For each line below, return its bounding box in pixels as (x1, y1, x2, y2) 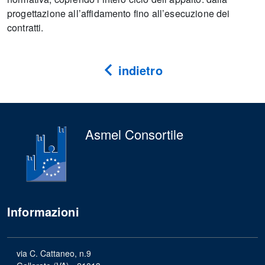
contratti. (7, 21, 44, 34)
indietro (114, 62, 163, 79)
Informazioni (7, 203, 79, 220)
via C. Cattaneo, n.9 (17, 247, 91, 259)
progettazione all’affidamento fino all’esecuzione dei (7, 7, 230, 20)
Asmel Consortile (85, 125, 183, 143)
